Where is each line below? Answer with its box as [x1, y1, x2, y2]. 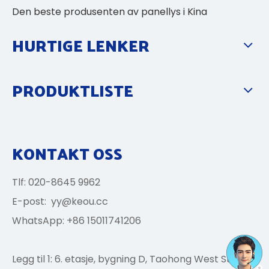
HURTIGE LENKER [12, 31, 150, 59]
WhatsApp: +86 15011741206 [12, 213, 141, 228]
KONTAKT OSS [12, 139, 122, 168]
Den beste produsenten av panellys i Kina [12, 4, 207, 19]
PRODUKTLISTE [12, 76, 133, 104]
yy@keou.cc [51, 194, 108, 208]
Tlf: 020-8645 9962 [12, 175, 100, 189]
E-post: [12, 194, 51, 208]
